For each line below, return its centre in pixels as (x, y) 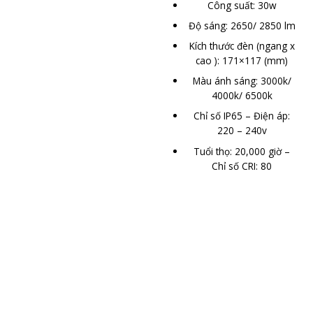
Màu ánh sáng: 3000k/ (242, 81)
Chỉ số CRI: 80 (242, 166)
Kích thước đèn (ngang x (242, 46)
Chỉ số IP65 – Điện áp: (242, 116)
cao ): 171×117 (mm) (242, 61)
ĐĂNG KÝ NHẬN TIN (156, 283)
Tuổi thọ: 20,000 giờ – (242, 151)
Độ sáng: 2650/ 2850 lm (242, 26)
